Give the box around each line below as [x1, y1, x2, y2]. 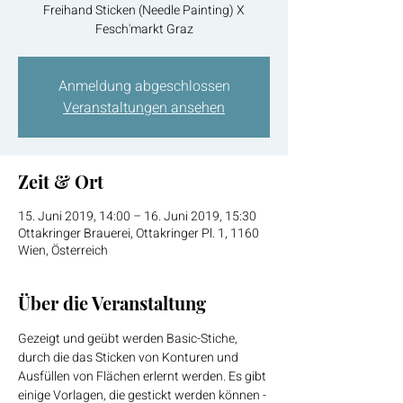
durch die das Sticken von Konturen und [18, 348, 241, 368]
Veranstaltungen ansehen [63, 97, 225, 120]
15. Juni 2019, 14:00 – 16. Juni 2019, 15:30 [18, 207, 256, 227]
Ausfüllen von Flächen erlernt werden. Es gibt [18, 367, 269, 387]
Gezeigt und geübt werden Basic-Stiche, [18, 329, 240, 349]
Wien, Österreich [18, 241, 108, 261]
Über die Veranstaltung [18, 291, 206, 316]
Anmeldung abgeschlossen [58, 76, 230, 98]
